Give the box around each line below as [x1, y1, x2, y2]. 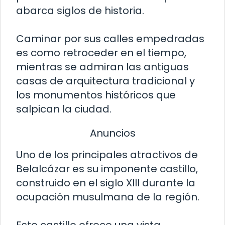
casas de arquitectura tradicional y [16, 73, 195, 88]
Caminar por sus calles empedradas [16, 31, 204, 46]
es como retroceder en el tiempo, [16, 45, 186, 60]
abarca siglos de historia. [16, 3, 144, 18]
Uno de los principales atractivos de [16, 148, 198, 162]
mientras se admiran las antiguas [16, 59, 189, 74]
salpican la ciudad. [16, 101, 111, 116]
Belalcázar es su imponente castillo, [16, 162, 198, 176]
